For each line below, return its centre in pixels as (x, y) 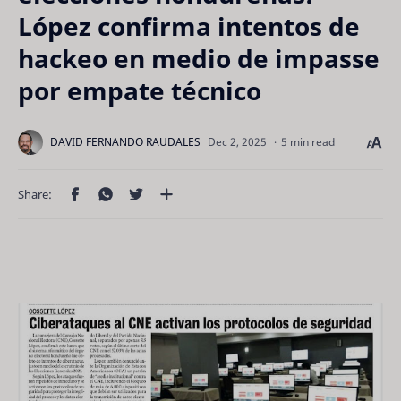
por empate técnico (140, 90)
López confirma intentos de (189, 26)
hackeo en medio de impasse (199, 58)
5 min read (308, 142)
